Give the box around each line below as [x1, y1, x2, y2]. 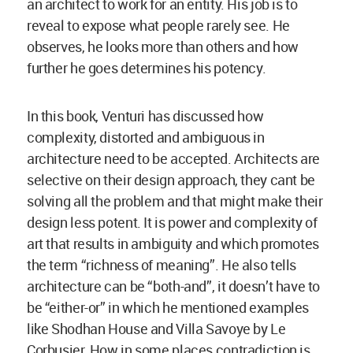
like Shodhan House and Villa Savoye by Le [27, 319, 286, 339]
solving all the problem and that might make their [27, 191, 323, 211]
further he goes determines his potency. [27, 58, 266, 78]
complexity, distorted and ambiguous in [27, 128, 265, 147]
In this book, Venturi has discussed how [27, 106, 264, 126]
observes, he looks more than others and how [27, 37, 299, 57]
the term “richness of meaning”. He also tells [27, 255, 296, 275]
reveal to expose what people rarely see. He [27, 16, 290, 35]
